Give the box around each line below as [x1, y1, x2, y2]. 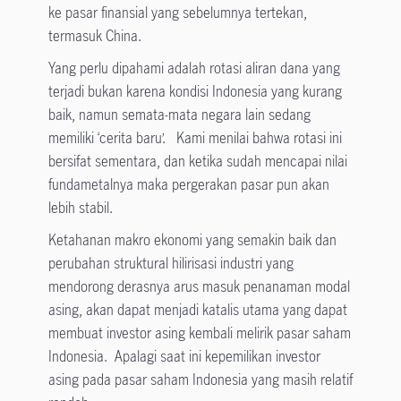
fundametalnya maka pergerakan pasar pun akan [47, 175, 329, 195]
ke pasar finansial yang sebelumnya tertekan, [47, 3, 307, 23]
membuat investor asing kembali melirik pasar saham [47, 323, 351, 344]
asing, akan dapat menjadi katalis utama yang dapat [47, 300, 347, 320]
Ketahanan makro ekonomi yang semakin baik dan [47, 230, 337, 251]
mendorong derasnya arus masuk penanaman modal [47, 277, 350, 297]
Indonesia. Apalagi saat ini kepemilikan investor [47, 346, 320, 367]
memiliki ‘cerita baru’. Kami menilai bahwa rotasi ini [47, 128, 342, 149]
